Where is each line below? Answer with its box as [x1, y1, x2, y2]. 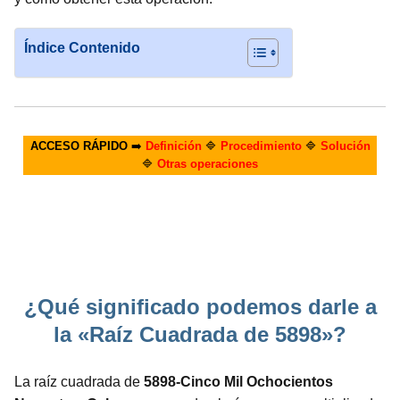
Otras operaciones [157, 157, 258, 171]
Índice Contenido [24, 40, 140, 55]
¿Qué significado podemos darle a [23, 295, 377, 319]
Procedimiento [220, 139, 302, 153]
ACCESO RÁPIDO [29, 139, 128, 153]
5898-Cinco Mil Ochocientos [144, 374, 333, 389]
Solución [320, 139, 371, 153]
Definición [145, 139, 202, 153]
